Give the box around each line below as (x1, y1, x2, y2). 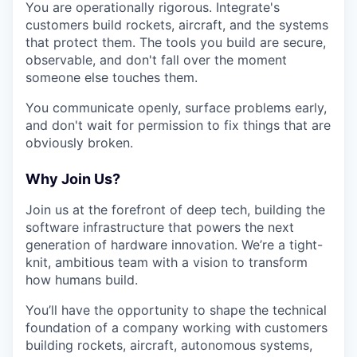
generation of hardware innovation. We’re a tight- (25, 237, 323, 253)
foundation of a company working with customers (25, 320, 328, 336)
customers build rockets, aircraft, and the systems (25, 17, 328, 33)
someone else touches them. (25, 69, 198, 86)
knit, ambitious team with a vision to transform (25, 254, 308, 271)
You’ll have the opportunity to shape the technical (25, 302, 327, 319)
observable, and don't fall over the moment (25, 52, 287, 69)
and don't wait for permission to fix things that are (25, 117, 331, 134)
